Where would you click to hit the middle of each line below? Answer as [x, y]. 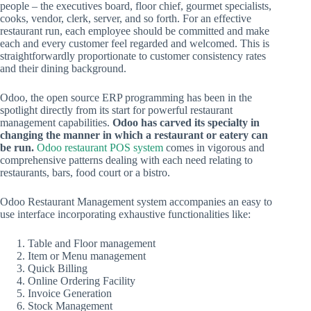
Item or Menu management [87, 255]
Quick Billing [58, 268]
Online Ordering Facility [82, 280]
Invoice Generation [70, 293]
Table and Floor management [92, 243]
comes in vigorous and [214, 147]
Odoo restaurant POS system [100, 147]
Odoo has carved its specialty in [186, 122]
